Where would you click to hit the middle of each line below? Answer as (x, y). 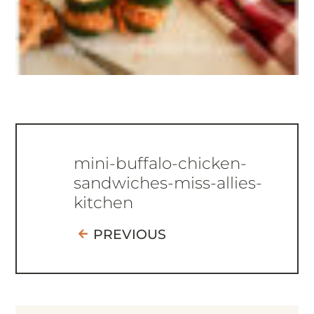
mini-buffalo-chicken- (160, 163)
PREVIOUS (129, 234)
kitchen (103, 202)
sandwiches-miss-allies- (168, 183)
